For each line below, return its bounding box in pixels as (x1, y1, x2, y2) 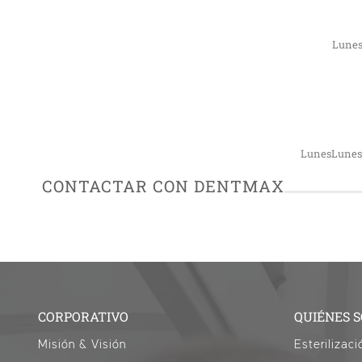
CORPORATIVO (38, 308, 129, 325)
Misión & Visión (38, 339, 127, 351)
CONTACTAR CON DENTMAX (42, 175, 285, 196)
